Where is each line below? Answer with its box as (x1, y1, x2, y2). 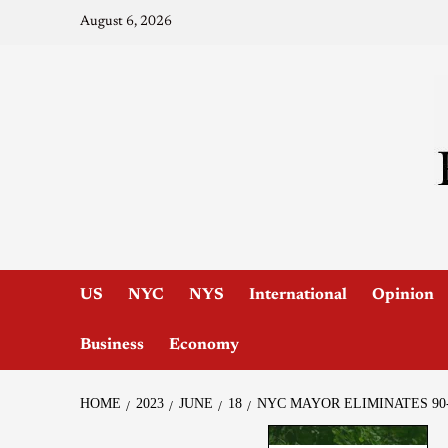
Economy (168, 336, 239, 353)
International (248, 286, 347, 303)
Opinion (371, 286, 434, 303)
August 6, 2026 (79, 15, 172, 29)
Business (79, 336, 144, 353)
